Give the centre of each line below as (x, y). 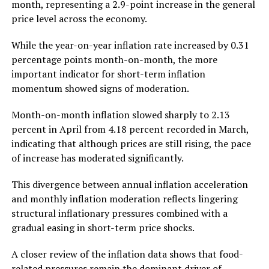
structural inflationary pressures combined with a (119, 213)
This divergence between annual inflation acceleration (129, 184)
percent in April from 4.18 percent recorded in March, (130, 129)
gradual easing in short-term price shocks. (103, 227)
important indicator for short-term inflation (108, 74)
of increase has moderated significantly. (97, 158)
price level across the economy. (79, 18)
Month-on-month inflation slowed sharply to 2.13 (120, 114)
